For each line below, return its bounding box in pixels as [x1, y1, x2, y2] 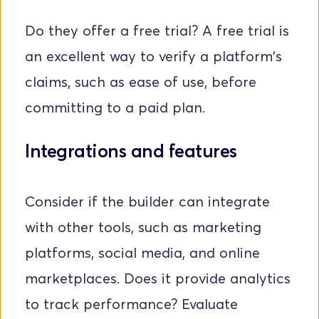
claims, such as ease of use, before [25, 73, 256, 91]
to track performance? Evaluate [25, 296, 238, 313]
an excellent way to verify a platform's [25, 48, 282, 66]
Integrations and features [25, 140, 237, 162]
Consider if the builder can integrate [25, 193, 270, 211]
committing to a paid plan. [25, 99, 205, 117]
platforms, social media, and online [25, 244, 260, 262]
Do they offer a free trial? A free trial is [25, 22, 289, 40]
